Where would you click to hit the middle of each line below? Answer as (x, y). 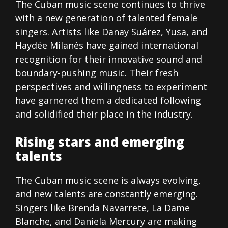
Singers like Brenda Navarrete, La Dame (103, 208)
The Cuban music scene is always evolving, (108, 180)
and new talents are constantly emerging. (107, 194)
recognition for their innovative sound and (109, 59)
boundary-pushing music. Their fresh (97, 73)
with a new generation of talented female (106, 18)
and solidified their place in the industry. (104, 114)
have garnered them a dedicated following (108, 101)
